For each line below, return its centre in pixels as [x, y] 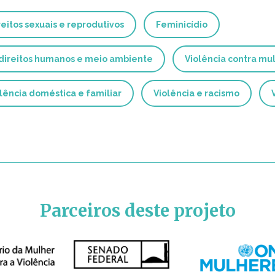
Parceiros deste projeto [137, 210]
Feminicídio [182, 24]
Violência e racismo [196, 93]
